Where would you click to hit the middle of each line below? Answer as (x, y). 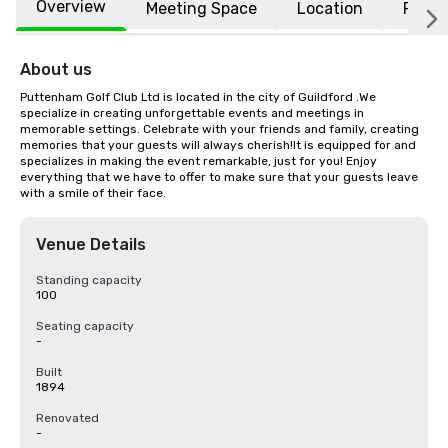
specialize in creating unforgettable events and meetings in (192, 113)
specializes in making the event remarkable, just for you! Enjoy (198, 161)
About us (56, 69)
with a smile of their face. (93, 193)
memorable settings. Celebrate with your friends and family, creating (219, 129)
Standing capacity (89, 280)
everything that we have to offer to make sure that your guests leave (219, 177)
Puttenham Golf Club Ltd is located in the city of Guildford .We (198, 97)
